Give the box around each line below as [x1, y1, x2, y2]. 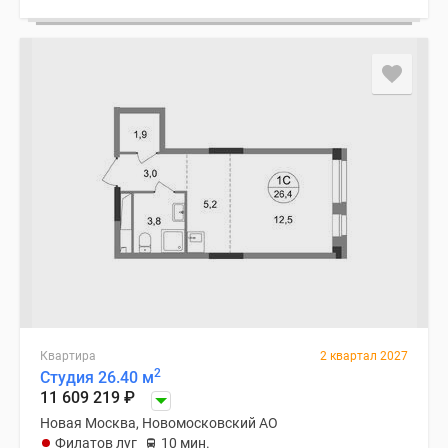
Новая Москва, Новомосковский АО [40, 415, 278, 431]
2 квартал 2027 [320, 349, 408, 363]
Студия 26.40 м [40, 368, 154, 387]
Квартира [40, 349, 96, 363]
